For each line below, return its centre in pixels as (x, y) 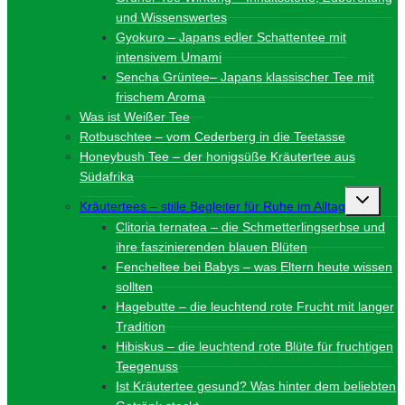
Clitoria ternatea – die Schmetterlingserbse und (250, 226)
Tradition (141, 326)
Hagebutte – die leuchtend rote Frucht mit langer (255, 306)
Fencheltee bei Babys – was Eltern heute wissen (254, 266)
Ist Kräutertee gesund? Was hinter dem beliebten (256, 386)
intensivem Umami (169, 57)
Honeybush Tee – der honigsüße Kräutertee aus (217, 156)
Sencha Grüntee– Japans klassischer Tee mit (245, 76)
